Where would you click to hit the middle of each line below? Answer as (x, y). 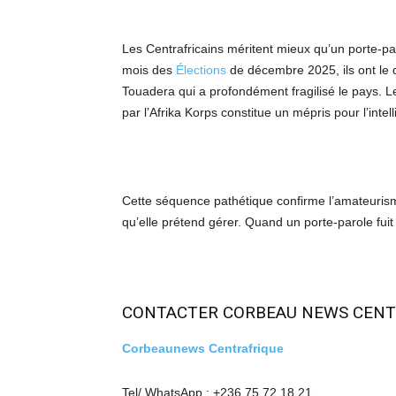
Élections (201, 70)
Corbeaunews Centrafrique (203, 348)
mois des (149, 70)
